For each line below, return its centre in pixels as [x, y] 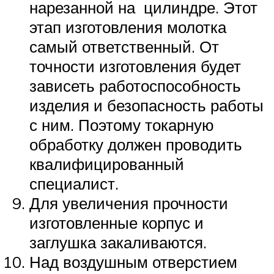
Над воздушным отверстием [133, 262]
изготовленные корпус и [117, 223]
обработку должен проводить [136, 145]
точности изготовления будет [135, 66]
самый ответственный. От [124, 47]
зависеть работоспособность [135, 86]
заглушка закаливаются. [118, 243]
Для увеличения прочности [129, 203]
